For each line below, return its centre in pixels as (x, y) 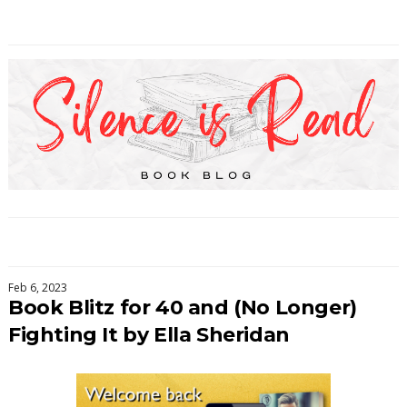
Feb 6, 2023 (37, 287)
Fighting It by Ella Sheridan (149, 334)
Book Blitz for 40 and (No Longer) (182, 307)
